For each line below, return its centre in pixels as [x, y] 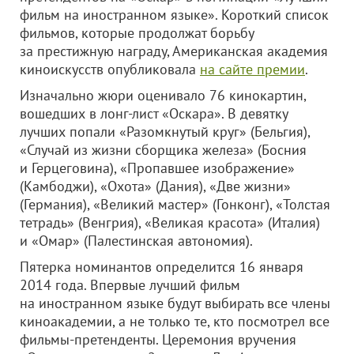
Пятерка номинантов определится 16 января [162, 267]
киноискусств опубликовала [110, 69]
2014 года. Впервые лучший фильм [130, 285]
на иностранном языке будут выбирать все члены [175, 303]
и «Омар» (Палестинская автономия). [136, 241]
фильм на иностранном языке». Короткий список [174, 15]
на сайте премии [252, 69]
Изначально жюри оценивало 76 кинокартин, [163, 95]
